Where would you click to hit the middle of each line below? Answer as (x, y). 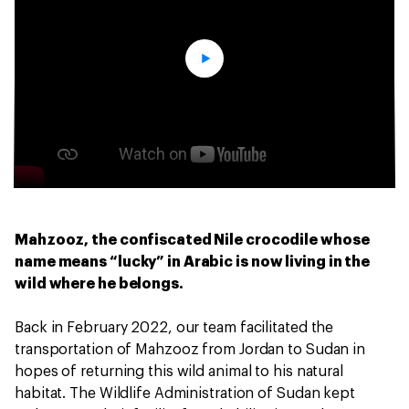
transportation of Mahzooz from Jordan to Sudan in (190, 349)
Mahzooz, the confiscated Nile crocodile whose (192, 240)
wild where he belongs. (99, 283)
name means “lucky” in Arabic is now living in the (193, 262)
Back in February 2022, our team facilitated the (174, 327)
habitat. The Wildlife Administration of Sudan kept (185, 393)
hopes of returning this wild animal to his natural (179, 371)
